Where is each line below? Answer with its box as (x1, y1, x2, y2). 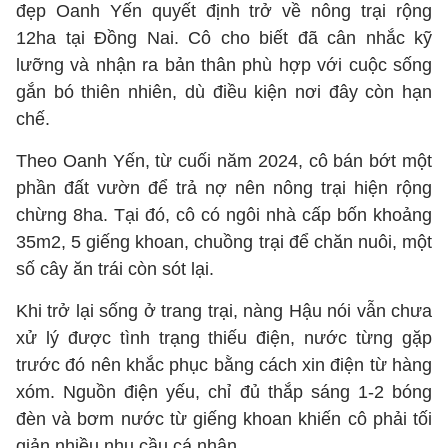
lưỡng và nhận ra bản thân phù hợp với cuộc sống (16, 55, 432, 75)
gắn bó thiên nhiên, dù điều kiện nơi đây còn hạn (16, 82, 432, 102)
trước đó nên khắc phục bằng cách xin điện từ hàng (16, 355, 432, 375)
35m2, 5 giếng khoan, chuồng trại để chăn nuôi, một (16, 232, 432, 252)
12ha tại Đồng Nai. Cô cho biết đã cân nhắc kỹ (16, 28, 432, 48)
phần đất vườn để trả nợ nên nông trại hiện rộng (16, 178, 432, 198)
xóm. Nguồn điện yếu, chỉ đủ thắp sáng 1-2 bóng (16, 382, 432, 402)
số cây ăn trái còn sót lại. (16, 259, 214, 279)
